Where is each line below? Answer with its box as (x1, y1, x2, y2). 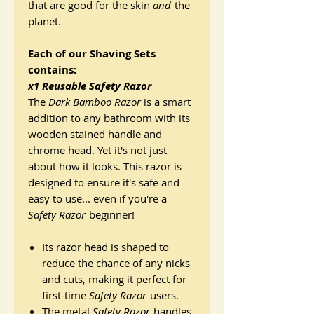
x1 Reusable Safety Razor (28, 78, 151, 94)
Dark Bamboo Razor (48, 95, 141, 109)
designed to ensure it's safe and (28, 175, 179, 190)
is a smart (141, 95, 191, 109)
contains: (28, 62, 76, 78)
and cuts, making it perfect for (42, 272, 186, 287)
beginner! (86, 207, 135, 222)
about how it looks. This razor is (28, 159, 182, 174)
